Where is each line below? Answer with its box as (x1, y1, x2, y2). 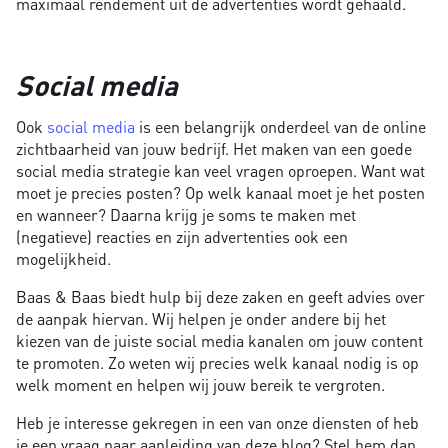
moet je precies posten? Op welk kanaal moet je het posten (16, 181, 425, 203)
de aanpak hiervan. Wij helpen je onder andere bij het (16, 307, 386, 329)
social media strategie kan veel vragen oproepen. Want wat (16, 159, 425, 181)
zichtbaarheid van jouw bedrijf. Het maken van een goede (16, 137, 412, 159)
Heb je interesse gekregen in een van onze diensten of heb (16, 411, 419, 433)
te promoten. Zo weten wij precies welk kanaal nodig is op (16, 351, 419, 373)
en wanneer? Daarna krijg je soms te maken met (16, 203, 356, 225)
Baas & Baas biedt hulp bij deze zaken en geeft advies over (16, 285, 425, 307)
